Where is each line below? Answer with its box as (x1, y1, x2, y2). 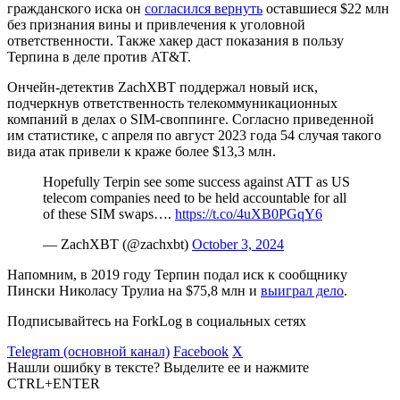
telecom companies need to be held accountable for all (43, 189, 346, 205)
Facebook (173, 343, 229, 359)
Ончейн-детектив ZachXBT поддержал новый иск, (7, 79, 318, 95)
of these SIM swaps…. (43, 205, 175, 221)
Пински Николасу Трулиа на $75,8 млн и (7, 282, 261, 298)
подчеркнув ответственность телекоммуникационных (7, 95, 337, 111)
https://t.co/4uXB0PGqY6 (175, 205, 322, 221)
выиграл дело (261, 282, 344, 298)
